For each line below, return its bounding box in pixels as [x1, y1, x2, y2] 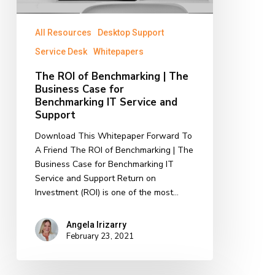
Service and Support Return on [34, 172, 156, 185]
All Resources [34, 28, 91, 38]
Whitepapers [93, 47, 144, 57]
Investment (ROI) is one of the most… [34, 187, 179, 199]
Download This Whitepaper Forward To [34, 130, 192, 142]
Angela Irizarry [66, 219, 126, 230]
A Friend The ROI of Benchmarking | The [34, 144, 193, 157]
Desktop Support [97, 28, 164, 38]
